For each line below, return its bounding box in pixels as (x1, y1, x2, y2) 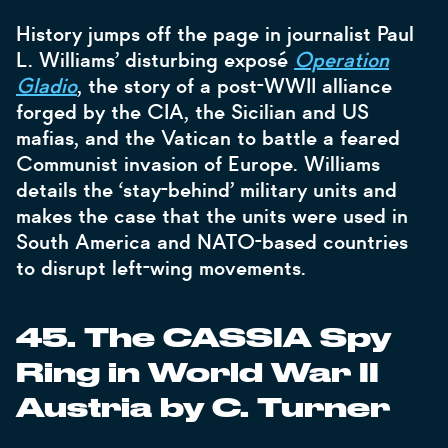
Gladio (16, 73, 77, 99)
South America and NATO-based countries (16, 229, 408, 255)
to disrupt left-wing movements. (16, 255, 312, 281)
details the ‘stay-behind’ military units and (16, 177, 397, 203)
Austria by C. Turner (16, 396, 390, 422)
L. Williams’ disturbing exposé (16, 47, 294, 73)
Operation (294, 47, 389, 73)
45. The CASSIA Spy (16, 326, 391, 352)
